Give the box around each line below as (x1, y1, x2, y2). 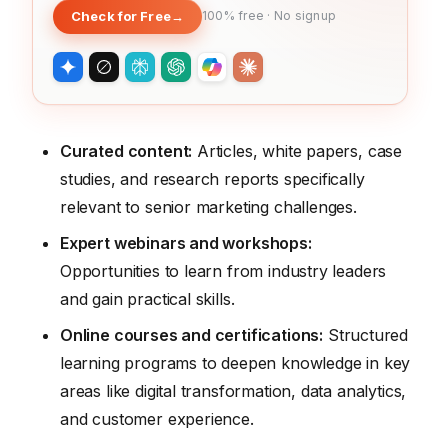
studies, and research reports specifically (60, 168, 365, 189)
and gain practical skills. (60, 288, 235, 309)
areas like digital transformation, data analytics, (60, 380, 407, 401)
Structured (323, 324, 409, 345)
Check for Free (71, 7, 171, 24)
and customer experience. (60, 408, 254, 429)
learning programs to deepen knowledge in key (60, 352, 411, 373)
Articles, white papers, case (192, 140, 403, 161)
